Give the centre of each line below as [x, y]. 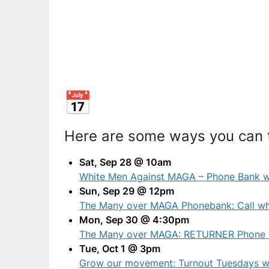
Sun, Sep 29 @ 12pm [127, 191]
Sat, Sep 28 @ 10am [125, 162]
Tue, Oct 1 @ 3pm [120, 249]
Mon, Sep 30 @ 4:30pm [134, 220]
